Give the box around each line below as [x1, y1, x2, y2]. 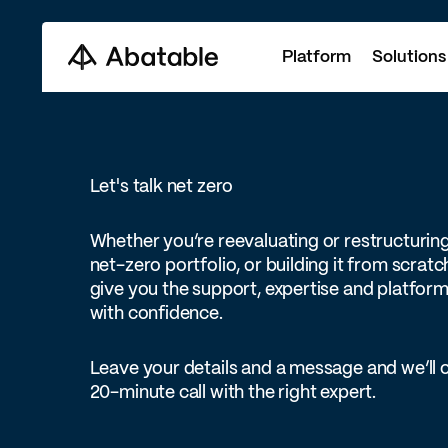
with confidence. [89, 306, 223, 324]
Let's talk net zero [89, 178, 234, 196]
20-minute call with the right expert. [89, 385, 377, 403]
